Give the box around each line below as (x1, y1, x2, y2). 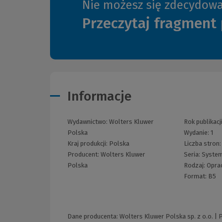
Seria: (184, 151, 202, 159)
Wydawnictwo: (67, 118, 109, 126)
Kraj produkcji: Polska (67, 140, 129, 148)
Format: (184, 172, 209, 180)
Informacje (67, 89, 132, 105)
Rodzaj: (184, 162, 207, 169)
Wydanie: (184, 129, 211, 137)
